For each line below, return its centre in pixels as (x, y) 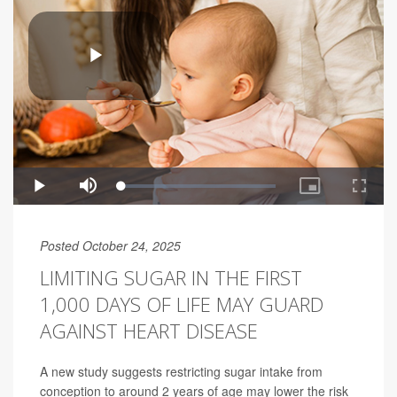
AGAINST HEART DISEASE (149, 331)
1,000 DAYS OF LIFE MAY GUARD (182, 304)
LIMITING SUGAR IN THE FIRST (171, 278)
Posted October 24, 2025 (110, 246)
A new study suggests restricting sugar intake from (181, 372)
